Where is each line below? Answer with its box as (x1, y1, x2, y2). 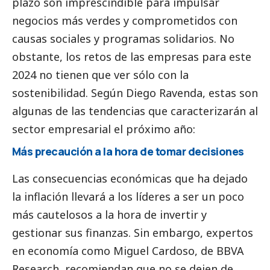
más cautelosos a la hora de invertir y (12, 207, 207, 222)
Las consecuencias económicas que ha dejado (12, 171, 248, 186)
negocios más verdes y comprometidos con (12, 13, 237, 28)
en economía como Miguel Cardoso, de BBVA (12, 243, 244, 258)
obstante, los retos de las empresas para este (12, 49, 251, 64)
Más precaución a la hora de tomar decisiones (12, 144, 244, 159)
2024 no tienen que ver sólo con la (12, 67, 189, 83)
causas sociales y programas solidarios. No (12, 31, 234, 46)
